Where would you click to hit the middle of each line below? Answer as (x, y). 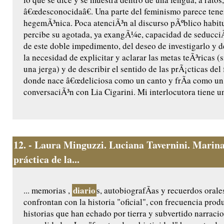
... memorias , (48, 190)
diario (84, 190)
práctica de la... (46, 159)
